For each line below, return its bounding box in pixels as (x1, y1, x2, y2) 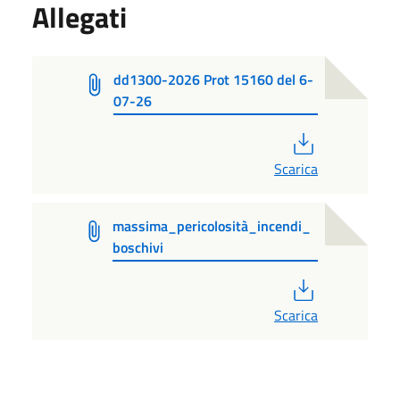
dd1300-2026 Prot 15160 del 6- (113, 69, 314, 91)
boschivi (112, 237, 164, 259)
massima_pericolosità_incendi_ (112, 215, 312, 237)
